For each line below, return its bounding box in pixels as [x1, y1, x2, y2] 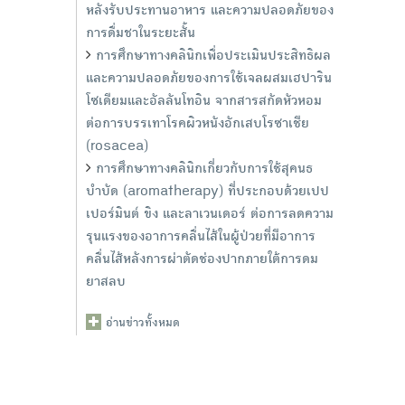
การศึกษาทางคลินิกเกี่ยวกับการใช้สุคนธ [95, 163, 313, 177]
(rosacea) [85, 140, 148, 155]
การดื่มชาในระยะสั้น [85, 27, 195, 42]
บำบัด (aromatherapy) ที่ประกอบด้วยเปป [85, 185, 329, 200]
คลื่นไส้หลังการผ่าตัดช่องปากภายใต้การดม [85, 253, 318, 268]
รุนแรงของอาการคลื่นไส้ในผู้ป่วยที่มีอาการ [85, 231, 316, 245]
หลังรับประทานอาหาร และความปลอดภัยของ [85, 5, 334, 19]
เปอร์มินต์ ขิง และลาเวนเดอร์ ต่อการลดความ [85, 208, 334, 222]
